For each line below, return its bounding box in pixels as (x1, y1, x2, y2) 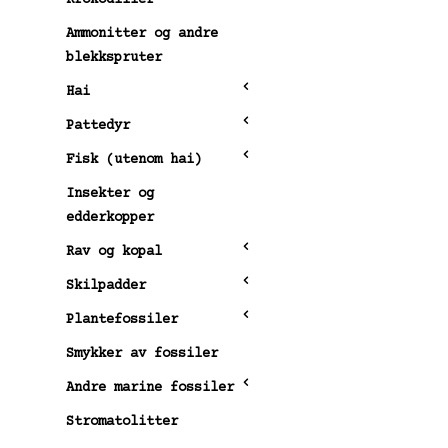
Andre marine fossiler (66, 379, 234, 396)
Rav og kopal (66, 243, 162, 260)
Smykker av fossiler (66, 345, 218, 362)
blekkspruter (66, 49, 162, 66)
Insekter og (66, 185, 154, 202)
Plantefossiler (66, 311, 178, 328)
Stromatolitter (66, 413, 178, 430)
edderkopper (66, 209, 154, 226)
